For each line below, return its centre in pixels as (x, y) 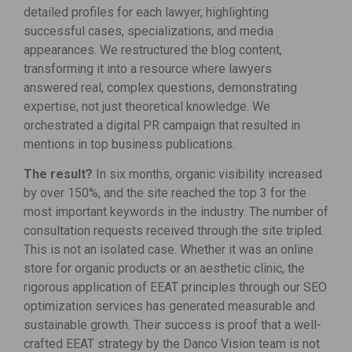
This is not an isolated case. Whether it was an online (169, 249)
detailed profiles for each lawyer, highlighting (146, 12)
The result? (60, 174)
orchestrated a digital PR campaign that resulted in (162, 125)
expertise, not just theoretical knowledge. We (147, 106)
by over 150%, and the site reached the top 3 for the (165, 192)
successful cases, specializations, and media (148, 31)
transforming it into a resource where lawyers (148, 68)
